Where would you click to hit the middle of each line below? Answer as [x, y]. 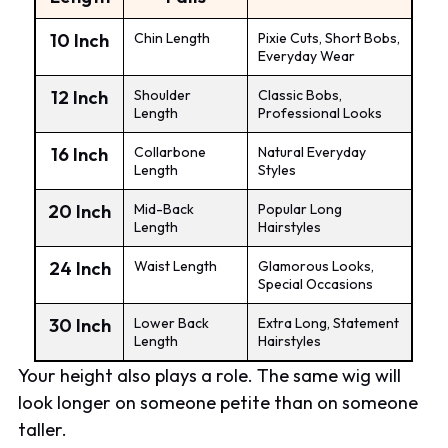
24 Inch [79, 268]
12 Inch [80, 97]
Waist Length [176, 265]
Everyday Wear [307, 55]
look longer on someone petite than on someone [218, 402]
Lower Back [172, 322]
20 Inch [80, 211]
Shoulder [163, 94]
